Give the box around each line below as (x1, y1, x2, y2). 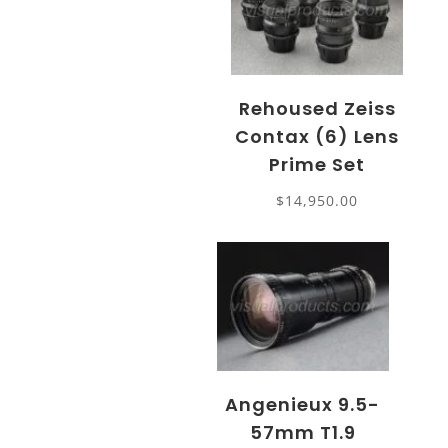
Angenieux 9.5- (225, 391, 381, 417)
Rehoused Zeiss (238, 95, 396, 121)
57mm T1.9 (249, 419, 356, 445)
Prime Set (269, 151, 366, 177)
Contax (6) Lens (235, 123, 400, 149)
